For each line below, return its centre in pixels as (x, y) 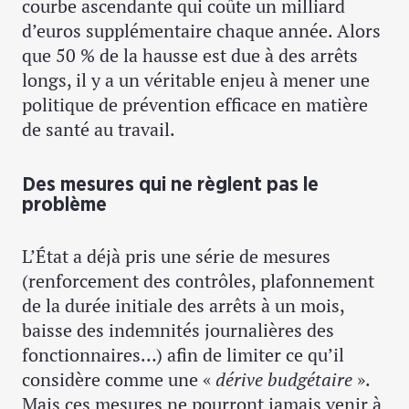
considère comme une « (119, 379)
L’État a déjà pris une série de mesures (176, 256)
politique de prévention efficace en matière (195, 104)
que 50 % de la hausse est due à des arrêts (190, 55)
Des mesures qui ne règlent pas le (170, 184)
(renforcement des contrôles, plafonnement (198, 280)
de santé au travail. (99, 129)
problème (64, 204)
